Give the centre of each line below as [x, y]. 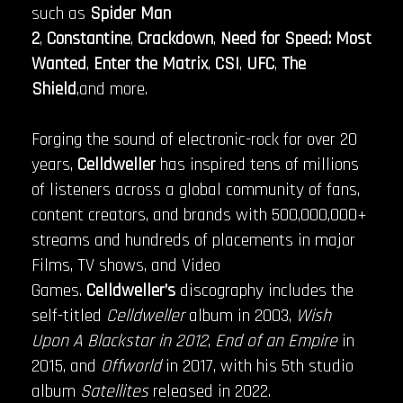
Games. [59, 291]
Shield [54, 90]
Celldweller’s [133, 291]
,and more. [112, 90]
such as [61, 14]
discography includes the [267, 291]
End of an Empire [274, 341]
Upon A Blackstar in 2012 [120, 341]
